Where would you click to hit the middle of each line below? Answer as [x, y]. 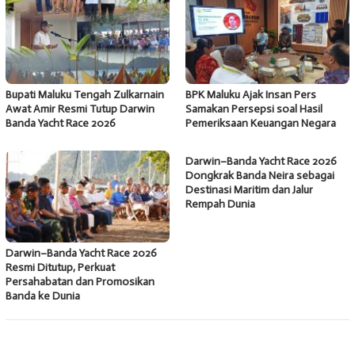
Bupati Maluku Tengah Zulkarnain [85, 94]
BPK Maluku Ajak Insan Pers [251, 94]
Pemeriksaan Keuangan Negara [261, 123]
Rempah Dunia [220, 204]
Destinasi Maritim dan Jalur [249, 189]
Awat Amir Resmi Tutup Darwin [80, 109]
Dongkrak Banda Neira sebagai [260, 175]
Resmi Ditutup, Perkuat [60, 267]
